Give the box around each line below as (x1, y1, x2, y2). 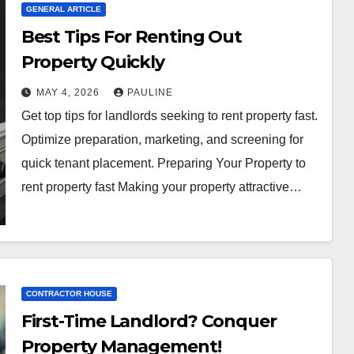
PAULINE (126, 86, 173, 98)
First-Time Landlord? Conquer (21, 311, 277, 332)
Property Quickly (21, 51, 165, 73)
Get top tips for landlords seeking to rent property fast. (21, 108, 318, 122)
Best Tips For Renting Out (21, 25, 243, 47)
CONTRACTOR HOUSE (25, 289, 112, 298)
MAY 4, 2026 (36, 86, 103, 98)
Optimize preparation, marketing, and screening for (21, 132, 303, 146)
